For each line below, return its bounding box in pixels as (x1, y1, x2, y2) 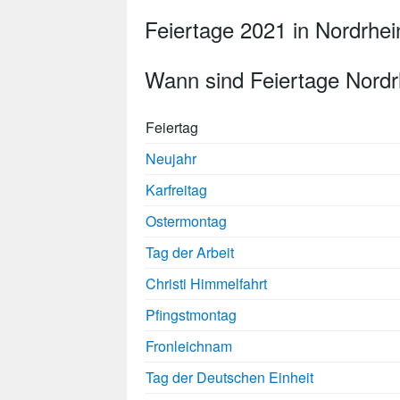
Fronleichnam (146, 336, 232, 357)
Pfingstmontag (146, 304, 237, 326)
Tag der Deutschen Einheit (146, 367, 313, 388)
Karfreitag (146, 179, 207, 201)
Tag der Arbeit (146, 242, 234, 263)
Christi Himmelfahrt (146, 273, 267, 295)
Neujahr (146, 148, 196, 170)
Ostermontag (146, 211, 227, 232)
